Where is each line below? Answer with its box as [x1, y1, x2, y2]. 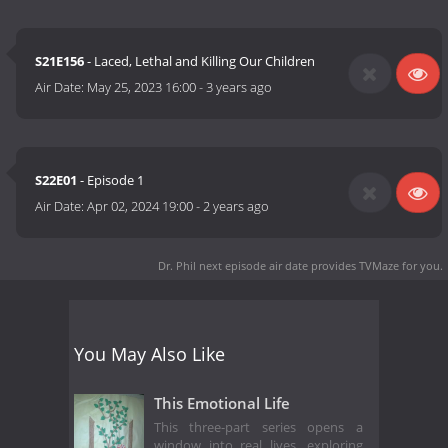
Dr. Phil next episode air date [158, 257, 308, 273]
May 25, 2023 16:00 [87, 78, 197, 97]
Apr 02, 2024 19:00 [87, 197, 194, 216]
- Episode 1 [77, 171, 145, 190]
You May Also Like [74, 341, 225, 366]
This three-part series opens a [154, 419, 363, 437]
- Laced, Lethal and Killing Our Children [84, 52, 316, 71]
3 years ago [206, 78, 273, 97]
